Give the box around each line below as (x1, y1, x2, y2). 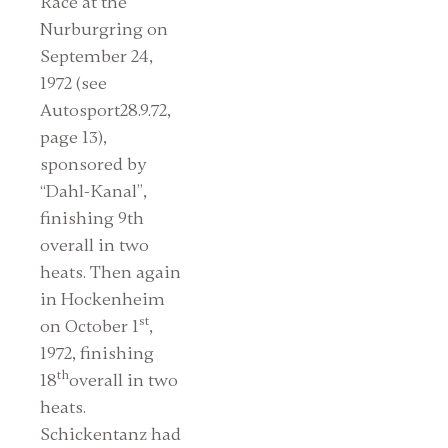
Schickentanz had (40, 422, 182, 445)
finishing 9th (40, 206, 145, 229)
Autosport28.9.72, (40, 98, 172, 121)
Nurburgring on (40, 17, 169, 40)
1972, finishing (40, 341, 155, 364)
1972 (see (40, 71, 108, 94)
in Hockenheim (40, 287, 166, 310)
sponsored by (40, 152, 148, 175)
